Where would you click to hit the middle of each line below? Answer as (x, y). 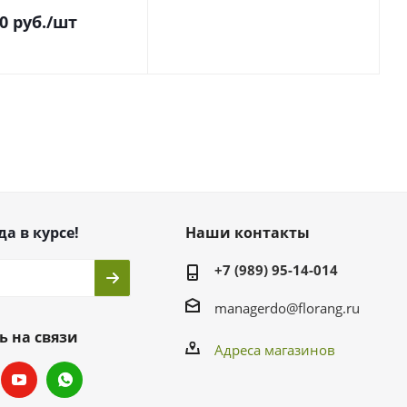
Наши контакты (247, 233)
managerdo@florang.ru (287, 308)
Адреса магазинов (274, 349)
